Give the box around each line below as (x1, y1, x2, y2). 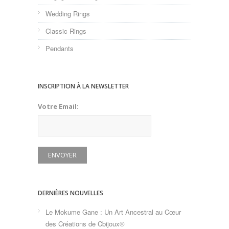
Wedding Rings (45, 9, 90, 19)
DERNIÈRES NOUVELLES (38, 189, 103, 198)
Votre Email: (38, 102, 79, 111)
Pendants (45, 43, 74, 54)
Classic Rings (45, 26, 86, 36)
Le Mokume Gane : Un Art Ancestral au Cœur (45, 207, 181, 217)
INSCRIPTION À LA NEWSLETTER (38, 82, 129, 91)
